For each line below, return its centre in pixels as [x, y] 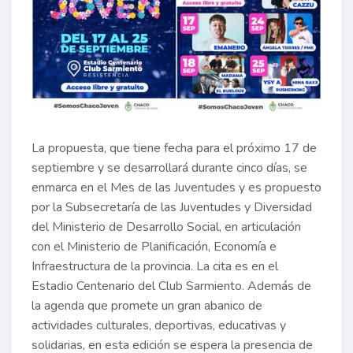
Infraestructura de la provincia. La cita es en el [155, 266]
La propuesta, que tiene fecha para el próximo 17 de [174, 148]
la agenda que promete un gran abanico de [147, 305]
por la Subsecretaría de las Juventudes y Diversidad [172, 207]
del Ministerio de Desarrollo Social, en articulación [166, 227]
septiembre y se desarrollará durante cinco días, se [169, 167]
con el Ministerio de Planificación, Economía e [154, 246]
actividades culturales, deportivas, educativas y [159, 325]
